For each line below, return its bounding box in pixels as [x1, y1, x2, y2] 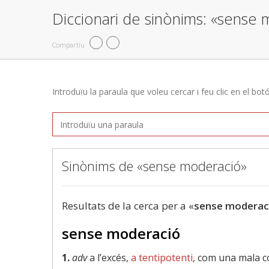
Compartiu [52, 40, 85, 49]
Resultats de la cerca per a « [62, 199, 194, 213]
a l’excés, [87, 251, 131, 264]
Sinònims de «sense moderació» [62, 157, 247, 175]
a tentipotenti [131, 251, 193, 264]
